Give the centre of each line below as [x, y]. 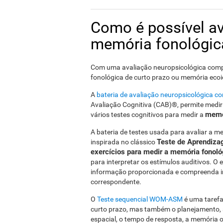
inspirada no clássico [124, 142]
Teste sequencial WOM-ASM [140, 199]
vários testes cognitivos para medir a [148, 114]
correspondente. [116, 182]
